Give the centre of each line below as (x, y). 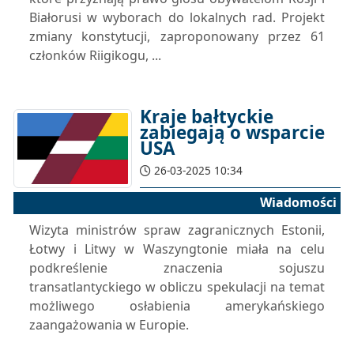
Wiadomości (298, 202)
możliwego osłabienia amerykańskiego (177, 306)
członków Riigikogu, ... (95, 55)
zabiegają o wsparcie (232, 132)
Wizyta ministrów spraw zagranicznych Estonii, (177, 230)
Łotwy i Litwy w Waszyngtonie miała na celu (177, 249)
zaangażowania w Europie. (109, 325)
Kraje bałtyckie (207, 117)
